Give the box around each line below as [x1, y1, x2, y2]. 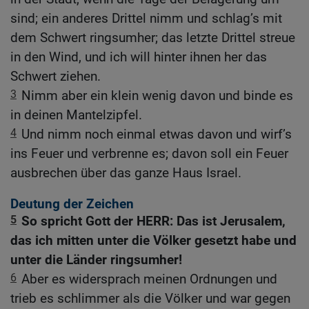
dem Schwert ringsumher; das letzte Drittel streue [10, 30, 295, 46]
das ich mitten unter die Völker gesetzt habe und [10, 232, 297, 249]
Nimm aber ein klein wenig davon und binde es [21, 88, 293, 103]
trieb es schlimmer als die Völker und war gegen [10, 290, 290, 307]
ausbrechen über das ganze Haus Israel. [10, 165, 241, 181]
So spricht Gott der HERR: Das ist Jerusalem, [21, 213, 286, 230]
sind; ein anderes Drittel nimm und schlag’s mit [10, 10, 282, 26]
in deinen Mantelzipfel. [10, 107, 142, 123]
